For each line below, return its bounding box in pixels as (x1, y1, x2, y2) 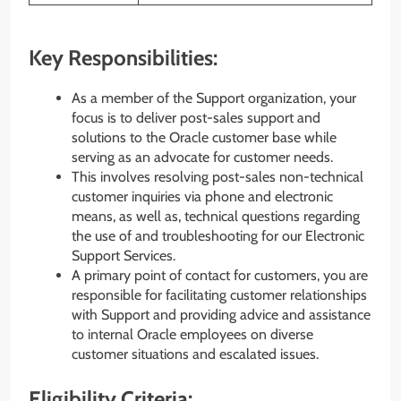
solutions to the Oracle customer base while (72, 128, 337, 146)
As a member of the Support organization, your (72, 89, 356, 107)
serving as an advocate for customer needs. (72, 148, 333, 166)
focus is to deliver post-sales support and (72, 108, 320, 126)
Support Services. (72, 246, 175, 264)
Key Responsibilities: (29, 44, 218, 71)
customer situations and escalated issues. (72, 345, 319, 363)
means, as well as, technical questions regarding (72, 207, 360, 225)
